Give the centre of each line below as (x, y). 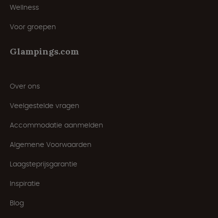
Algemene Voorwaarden (51, 144)
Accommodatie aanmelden (56, 125)
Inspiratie (25, 183)
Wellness (24, 7)
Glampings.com (44, 51)
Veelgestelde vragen (45, 105)
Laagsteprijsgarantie (44, 164)
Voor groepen (33, 27)
